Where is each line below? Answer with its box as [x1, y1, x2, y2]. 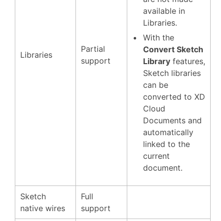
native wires [20, 203, 65, 213]
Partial [81, 44, 105, 54]
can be [143, 80, 168, 90]
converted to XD [143, 92, 205, 102]
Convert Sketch [143, 44, 203, 54]
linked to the [143, 139, 190, 149]
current [143, 151, 170, 161]
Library [143, 56, 170, 66]
